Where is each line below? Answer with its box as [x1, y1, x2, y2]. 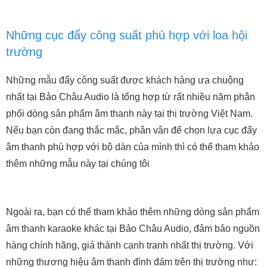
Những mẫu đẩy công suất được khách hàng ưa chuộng [6, 74, 244, 85]
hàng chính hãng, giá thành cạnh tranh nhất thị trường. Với [6, 240, 253, 250]
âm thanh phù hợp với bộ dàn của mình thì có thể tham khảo [6, 141, 259, 152]
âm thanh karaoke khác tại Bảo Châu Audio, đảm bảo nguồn [6, 223, 260, 234]
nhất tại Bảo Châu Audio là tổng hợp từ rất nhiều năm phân [6, 91, 255, 102]
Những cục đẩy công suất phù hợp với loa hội [6, 28, 247, 42]
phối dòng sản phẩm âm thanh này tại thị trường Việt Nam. [6, 108, 253, 119]
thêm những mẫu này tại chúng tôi [6, 158, 152, 169]
